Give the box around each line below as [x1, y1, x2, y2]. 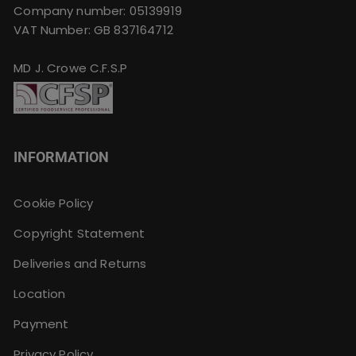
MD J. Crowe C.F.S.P [14, 60, 128, 77]
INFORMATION [14, 149, 110, 166]
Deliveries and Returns [14, 255, 147, 273]
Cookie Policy [14, 195, 94, 212]
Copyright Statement [14, 225, 145, 242]
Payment [14, 315, 69, 333]
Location [14, 285, 66, 303]
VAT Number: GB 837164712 [14, 21, 173, 39]
